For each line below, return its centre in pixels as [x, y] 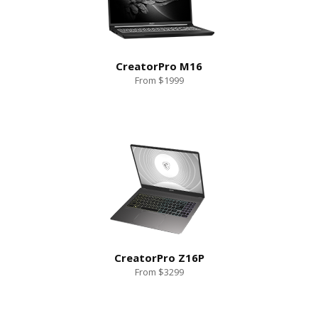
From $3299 [159, 272]
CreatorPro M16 [159, 66]
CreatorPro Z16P [159, 257]
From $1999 [159, 81]
